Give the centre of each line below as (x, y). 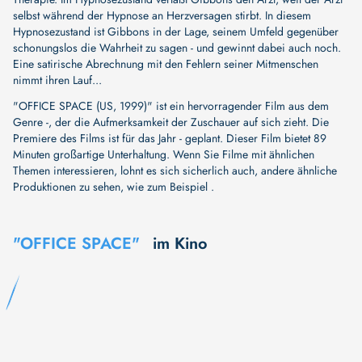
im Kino (180, 243)
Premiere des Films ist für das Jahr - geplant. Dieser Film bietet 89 (170, 138)
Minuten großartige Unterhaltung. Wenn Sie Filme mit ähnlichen (164, 154)
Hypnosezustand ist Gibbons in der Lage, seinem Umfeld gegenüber (176, 31)
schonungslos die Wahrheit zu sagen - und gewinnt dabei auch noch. (177, 47)
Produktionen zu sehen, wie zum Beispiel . (114, 186)
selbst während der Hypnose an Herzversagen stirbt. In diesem (162, 15)
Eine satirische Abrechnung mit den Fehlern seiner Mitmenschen (166, 63)
